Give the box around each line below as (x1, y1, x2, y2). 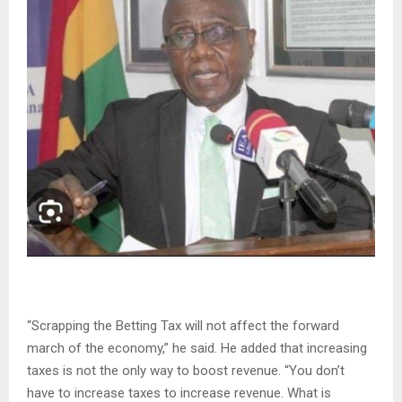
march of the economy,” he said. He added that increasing (27, 339, 367, 356)
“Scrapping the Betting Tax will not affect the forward (27, 317, 339, 334)
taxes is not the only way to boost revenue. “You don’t (27, 362, 345, 379)
